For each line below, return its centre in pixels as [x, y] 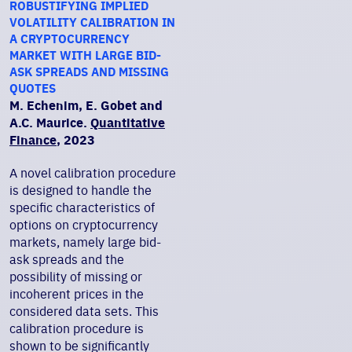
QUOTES [33, 88]
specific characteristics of [82, 207]
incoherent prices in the [77, 294]
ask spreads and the [67, 259]
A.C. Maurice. [50, 123]
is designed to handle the [81, 190]
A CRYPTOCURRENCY [70, 39]
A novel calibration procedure [93, 173]
